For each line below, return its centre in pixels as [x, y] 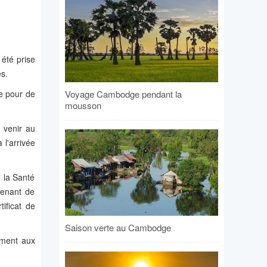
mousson [83, 105]
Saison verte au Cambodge [118, 227]
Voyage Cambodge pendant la [123, 94]
